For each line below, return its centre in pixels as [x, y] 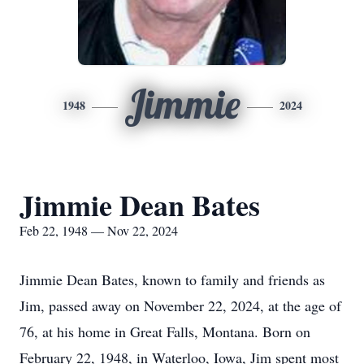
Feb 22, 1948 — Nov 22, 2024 [99, 230]
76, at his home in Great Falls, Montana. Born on [165, 331]
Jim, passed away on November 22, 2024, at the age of [180, 305]
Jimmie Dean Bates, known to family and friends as [172, 279]
